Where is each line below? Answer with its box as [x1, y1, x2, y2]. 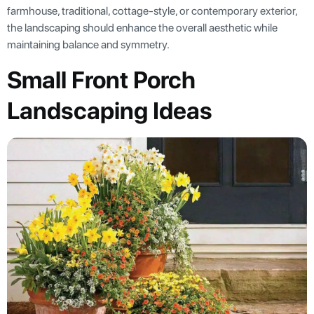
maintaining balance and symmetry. [7, 37, 170, 51]
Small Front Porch [7, 65, 196, 94]
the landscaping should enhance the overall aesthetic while [7, 20, 278, 34]
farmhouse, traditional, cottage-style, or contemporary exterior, [7, 4, 297, 18]
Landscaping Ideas [7, 96, 212, 125]
